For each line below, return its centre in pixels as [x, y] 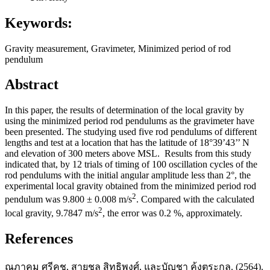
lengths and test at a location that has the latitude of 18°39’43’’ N [127, 143]
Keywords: [39, 23]
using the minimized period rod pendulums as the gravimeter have [130, 121]
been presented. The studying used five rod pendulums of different [131, 132]
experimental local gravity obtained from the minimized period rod [130, 186]
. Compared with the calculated [195, 199]
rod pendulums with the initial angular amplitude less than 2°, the [128, 175]
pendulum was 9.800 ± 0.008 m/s [68, 199]
